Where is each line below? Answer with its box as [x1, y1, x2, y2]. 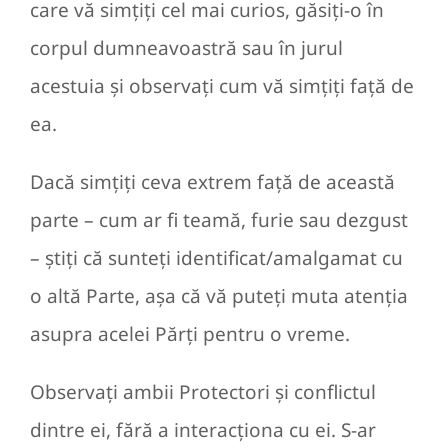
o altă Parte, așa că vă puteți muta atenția [30, 283, 408, 310]
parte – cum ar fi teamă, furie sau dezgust [30, 207, 408, 234]
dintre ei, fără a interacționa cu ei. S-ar [30, 417, 376, 444]
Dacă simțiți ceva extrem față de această [30, 169, 395, 196]
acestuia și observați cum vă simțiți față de [30, 73, 414, 100]
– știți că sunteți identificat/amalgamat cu [30, 245, 403, 272]
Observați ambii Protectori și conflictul [30, 379, 376, 406]
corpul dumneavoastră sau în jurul [30, 35, 343, 62]
